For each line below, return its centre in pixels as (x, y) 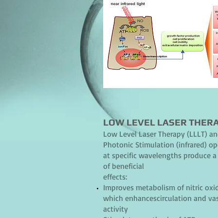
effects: (115, 177)
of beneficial (124, 166)
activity (116, 209)
